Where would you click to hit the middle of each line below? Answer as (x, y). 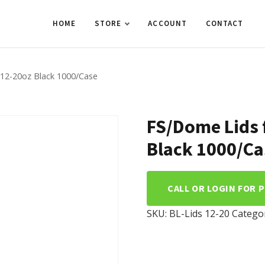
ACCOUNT (167, 23)
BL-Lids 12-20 (199, 214)
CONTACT (224, 23)
